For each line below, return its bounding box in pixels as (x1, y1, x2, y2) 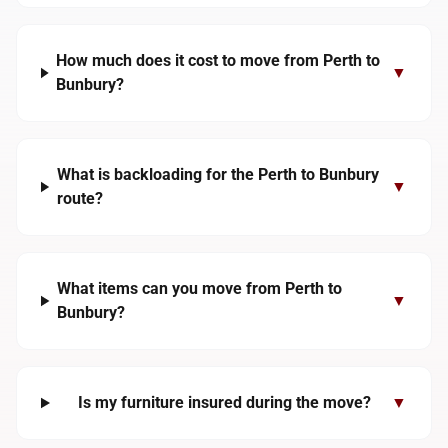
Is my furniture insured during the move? (77, 393, 371, 412)
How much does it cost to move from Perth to (56, 51, 381, 70)
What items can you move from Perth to (57, 279, 343, 298)
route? (56, 189, 103, 208)
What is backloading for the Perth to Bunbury (56, 165, 379, 184)
